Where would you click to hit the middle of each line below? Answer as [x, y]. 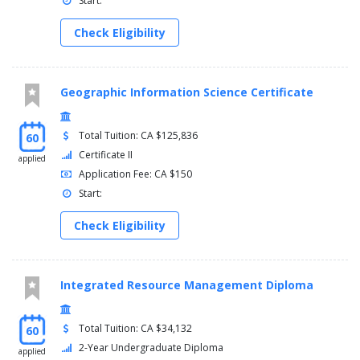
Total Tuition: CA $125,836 [139, 136]
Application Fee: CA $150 [136, 174]
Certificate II [106, 155]
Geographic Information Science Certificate [187, 92]
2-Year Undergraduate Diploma [151, 348]
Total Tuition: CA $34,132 [136, 329]
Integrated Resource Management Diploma [187, 285]
